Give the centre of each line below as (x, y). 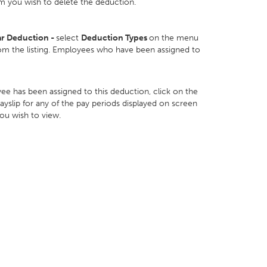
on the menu (174, 38)
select (69, 38)
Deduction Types (115, 38)
